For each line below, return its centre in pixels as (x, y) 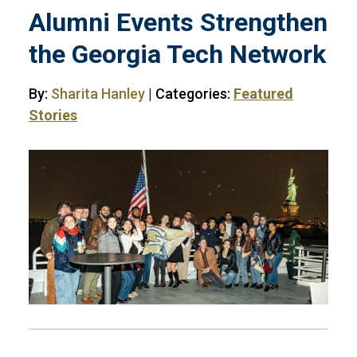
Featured (263, 94)
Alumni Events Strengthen (178, 22)
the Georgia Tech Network (177, 54)
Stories (53, 115)
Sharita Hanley (98, 94)
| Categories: (189, 94)
